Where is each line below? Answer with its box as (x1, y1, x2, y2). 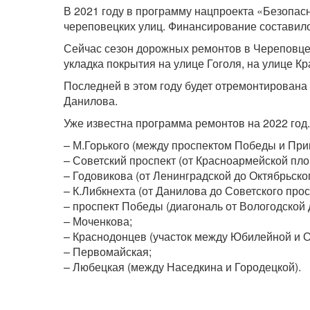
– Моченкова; (64, 213, 132, 229)
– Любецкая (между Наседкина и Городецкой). (64, 259, 301, 275)
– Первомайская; (64, 244, 152, 259)
